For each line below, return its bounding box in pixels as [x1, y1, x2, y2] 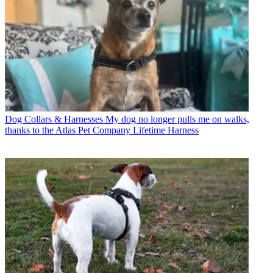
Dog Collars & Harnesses [5, 114, 103, 125]
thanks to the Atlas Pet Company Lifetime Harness [5, 125, 199, 136]
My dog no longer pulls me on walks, [105, 114, 249, 125]
